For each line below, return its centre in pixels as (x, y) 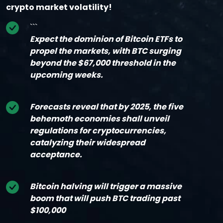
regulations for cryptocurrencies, (98, 131)
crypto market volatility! (59, 7)
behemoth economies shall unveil (100, 119)
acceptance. (56, 155)
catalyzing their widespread (88, 143)
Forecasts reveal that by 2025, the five (107, 107)
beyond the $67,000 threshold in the (103, 63)
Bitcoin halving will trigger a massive (106, 187)
